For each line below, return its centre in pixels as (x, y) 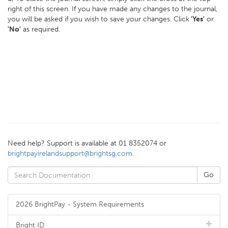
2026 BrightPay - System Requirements (80, 204)
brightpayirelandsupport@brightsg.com (70, 153)
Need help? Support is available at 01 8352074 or (87, 143)
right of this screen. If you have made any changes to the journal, (112, 9)
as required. (40, 29)
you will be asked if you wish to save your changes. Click (98, 19)
